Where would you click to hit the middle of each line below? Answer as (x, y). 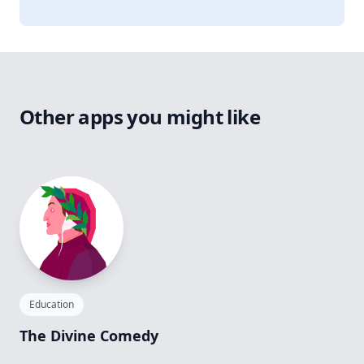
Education (52, 305)
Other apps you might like (140, 117)
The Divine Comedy (89, 336)
